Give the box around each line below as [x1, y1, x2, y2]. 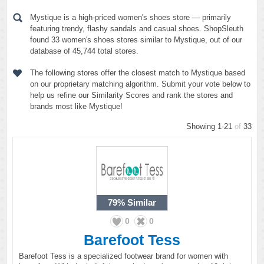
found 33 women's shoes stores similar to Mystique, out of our [30, 35, 242, 44]
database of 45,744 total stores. [30, 47, 138, 55]
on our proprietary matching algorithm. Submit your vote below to [30, 80, 250, 88]
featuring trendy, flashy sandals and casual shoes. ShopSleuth [30, 24, 243, 33]
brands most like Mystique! [30, 102, 123, 111]
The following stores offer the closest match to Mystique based [30, 68, 245, 77]
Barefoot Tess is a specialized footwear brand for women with [19, 252, 228, 260]
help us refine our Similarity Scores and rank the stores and [30, 91, 233, 100]
